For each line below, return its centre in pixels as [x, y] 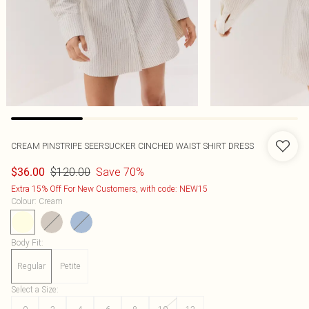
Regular [31, 266]
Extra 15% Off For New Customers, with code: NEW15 [109, 189]
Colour [23, 201]
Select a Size [34, 289]
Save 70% [120, 172]
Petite [70, 266]
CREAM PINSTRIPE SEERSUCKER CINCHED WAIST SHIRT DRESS [132, 146]
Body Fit [26, 242]
